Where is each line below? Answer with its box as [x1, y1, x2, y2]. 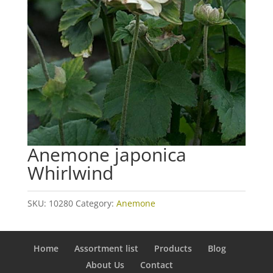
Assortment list [74, 243, 138, 255]
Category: [75, 197, 116, 210]
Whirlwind [27, 160, 113, 186]
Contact [140, 259, 174, 271]
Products [154, 243, 192, 255]
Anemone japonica [27, 142, 186, 168]
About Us [86, 259, 125, 271]
